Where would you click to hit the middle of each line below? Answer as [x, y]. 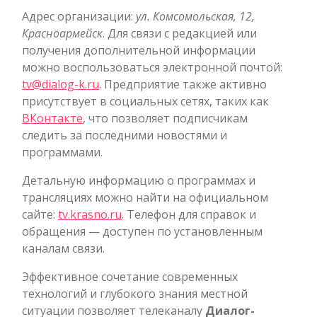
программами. [62, 152]
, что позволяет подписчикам [165, 118]
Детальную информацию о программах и [139, 180]
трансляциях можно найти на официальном [145, 197]
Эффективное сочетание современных [130, 276]
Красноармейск [62, 33]
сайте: [40, 214]
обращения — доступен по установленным [142, 231]
